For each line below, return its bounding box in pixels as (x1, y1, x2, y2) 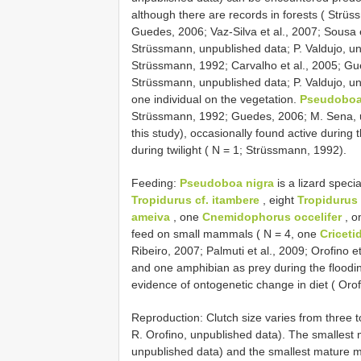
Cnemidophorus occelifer (202, 210, 342, 223)
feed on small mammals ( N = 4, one (131, 226, 320, 240)
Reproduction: (131, 310, 206, 324)
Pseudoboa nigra (180, 176, 274, 189)
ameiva (131, 210, 170, 223)
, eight (259, 193, 297, 206)
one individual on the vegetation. (131, 92, 300, 106)
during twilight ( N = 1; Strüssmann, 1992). (131, 143, 346, 156)
